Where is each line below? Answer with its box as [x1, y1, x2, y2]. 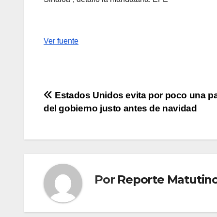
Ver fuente [44, 37, 78, 46]
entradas [43, 129, 108, 148]
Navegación [43, 89, 131, 108]
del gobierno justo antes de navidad [44, 103, 197, 114]
